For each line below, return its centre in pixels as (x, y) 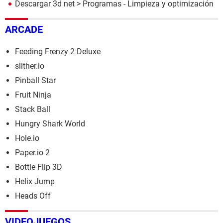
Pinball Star (35, 80)
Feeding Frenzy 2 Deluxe (58, 51)
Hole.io (27, 138)
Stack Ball (33, 109)
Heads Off (33, 196)
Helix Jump (35, 181)
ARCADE (24, 29)
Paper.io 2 (32, 152)
